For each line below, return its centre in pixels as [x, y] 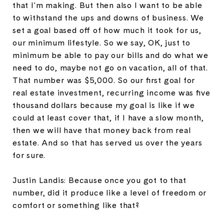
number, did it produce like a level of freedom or [110, 192]
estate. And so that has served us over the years [107, 142]
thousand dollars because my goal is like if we [104, 105]
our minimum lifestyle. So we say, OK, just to [101, 42]
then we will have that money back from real [102, 130]
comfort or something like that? [76, 205]
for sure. [29, 155]
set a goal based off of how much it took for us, [107, 30]
